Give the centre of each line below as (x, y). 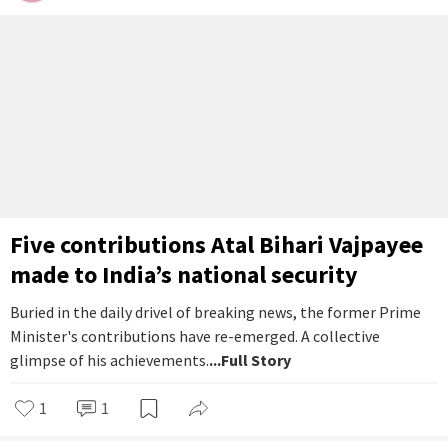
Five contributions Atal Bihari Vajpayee (216, 244)
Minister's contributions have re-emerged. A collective (195, 335)
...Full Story (250, 359)
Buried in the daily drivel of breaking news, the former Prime (215, 311)
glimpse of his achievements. (109, 359)
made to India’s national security (184, 274)
